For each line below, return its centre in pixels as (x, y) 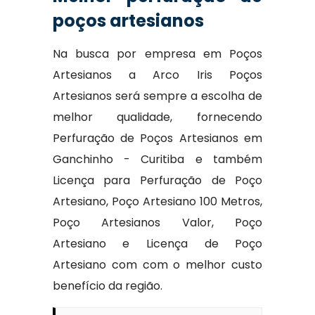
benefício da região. (107, 286)
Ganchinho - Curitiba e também (157, 159)
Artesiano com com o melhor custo (157, 265)
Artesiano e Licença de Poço (157, 244)
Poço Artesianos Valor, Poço (157, 223)
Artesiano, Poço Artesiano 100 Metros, (157, 201)
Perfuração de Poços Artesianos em (157, 138)
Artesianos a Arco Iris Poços (157, 75)
